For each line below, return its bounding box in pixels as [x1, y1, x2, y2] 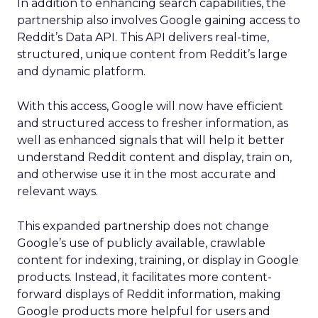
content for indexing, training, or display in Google [17, 253, 299, 267]
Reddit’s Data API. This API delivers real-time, [17, 31, 269, 44]
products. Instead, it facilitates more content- [17, 270, 272, 284]
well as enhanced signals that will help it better [17, 133, 285, 147]
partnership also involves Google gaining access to [17, 13, 300, 27]
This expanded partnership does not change [17, 219, 269, 233]
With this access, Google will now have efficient [17, 99, 283, 113]
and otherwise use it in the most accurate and [17, 168, 276, 181]
